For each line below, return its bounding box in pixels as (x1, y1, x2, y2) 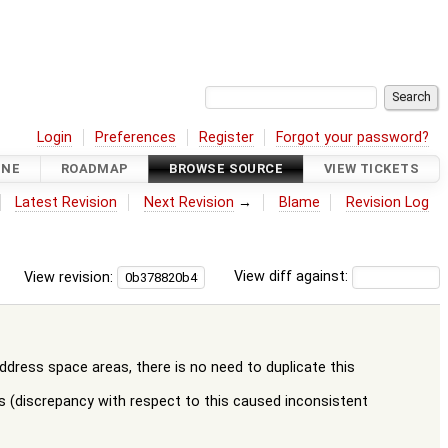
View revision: (24, 268, 114, 286)
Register (198, 128, 254, 146)
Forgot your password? (276, 128, 430, 146)
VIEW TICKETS (323, 161, 419, 177)
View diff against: (234, 268, 353, 286)
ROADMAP (60, 161, 129, 177)
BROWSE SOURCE (169, 161, 284, 177)
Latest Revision (15, 193, 118, 211)
